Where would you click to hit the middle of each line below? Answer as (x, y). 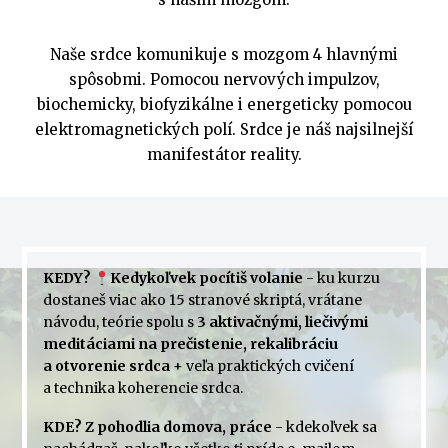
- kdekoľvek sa (324, 427)
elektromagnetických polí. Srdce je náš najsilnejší (224, 129)
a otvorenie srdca (106, 366)
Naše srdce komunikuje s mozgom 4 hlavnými (224, 54)
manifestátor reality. (224, 154)
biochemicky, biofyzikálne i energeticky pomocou (224, 104)
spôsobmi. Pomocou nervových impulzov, (224, 79)
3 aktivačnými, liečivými (282, 322)
